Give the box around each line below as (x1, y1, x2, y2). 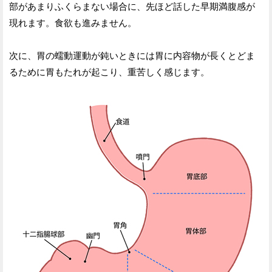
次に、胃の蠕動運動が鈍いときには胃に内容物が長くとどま (9, 50, 255, 61)
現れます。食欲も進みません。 (9, 17, 137, 28)
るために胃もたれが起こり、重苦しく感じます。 (9, 66, 209, 77)
